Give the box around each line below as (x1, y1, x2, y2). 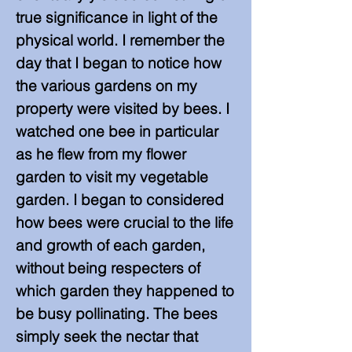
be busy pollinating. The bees (16, 304, 218, 323)
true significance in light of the (16, 8, 218, 27)
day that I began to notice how (16, 53, 222, 72)
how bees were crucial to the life (16, 213, 233, 232)
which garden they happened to (16, 281, 234, 300)
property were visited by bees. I (16, 99, 229, 118)
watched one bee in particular (16, 122, 218, 141)
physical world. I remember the (16, 31, 225, 49)
